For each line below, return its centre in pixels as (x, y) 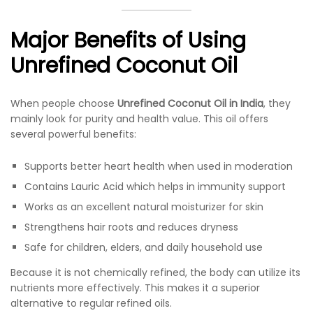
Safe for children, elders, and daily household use (144, 247)
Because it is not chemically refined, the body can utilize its (155, 272)
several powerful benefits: (73, 134)
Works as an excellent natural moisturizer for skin (144, 206)
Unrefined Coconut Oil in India (190, 103)
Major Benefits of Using (128, 40)
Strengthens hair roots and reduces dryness (131, 227)
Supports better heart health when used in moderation (159, 166)
